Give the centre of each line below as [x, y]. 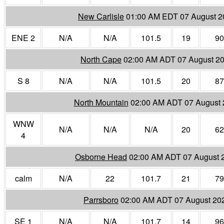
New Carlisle [101, 16]
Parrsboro [101, 199]
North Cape [101, 59]
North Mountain [101, 102]
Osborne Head [101, 156]
